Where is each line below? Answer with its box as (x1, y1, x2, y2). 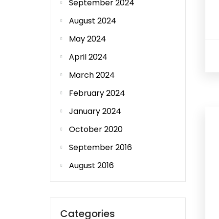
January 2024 (69, 106, 121, 117)
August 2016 (69, 160, 114, 171)
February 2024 (69, 88, 125, 99)
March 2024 (69, 69, 115, 81)
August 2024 (69, 15, 116, 26)
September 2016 (69, 142, 132, 153)
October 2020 (69, 124, 123, 135)
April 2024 (69, 51, 108, 63)
